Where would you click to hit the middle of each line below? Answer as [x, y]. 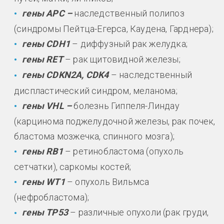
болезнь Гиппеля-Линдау [125, 105]
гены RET [44, 59]
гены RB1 [44, 151]
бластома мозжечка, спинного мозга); [94, 136]
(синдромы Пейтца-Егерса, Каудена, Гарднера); [114, 28]
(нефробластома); [52, 197]
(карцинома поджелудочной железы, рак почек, [115, 121]
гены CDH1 [47, 43]
